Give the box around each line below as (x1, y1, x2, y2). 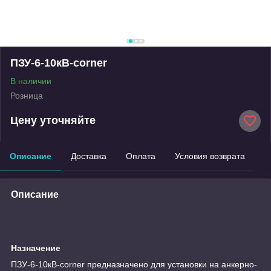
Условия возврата (175, 151, 245, 161)
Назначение (11, 243, 60, 253)
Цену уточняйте (10, 114, 96, 127)
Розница (10, 90, 43, 100)
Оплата (126, 151, 155, 161)
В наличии (10, 76, 51, 86)
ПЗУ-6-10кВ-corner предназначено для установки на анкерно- (11, 259, 257, 269)
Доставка (71, 151, 106, 161)
